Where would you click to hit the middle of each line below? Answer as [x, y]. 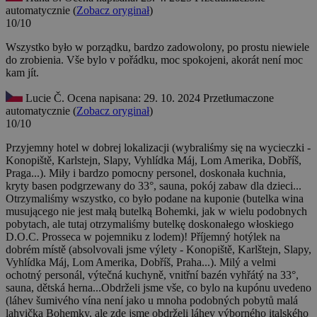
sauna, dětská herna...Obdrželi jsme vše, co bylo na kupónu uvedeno [158, 288]
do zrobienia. [36, 60]
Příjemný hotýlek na [235, 237]
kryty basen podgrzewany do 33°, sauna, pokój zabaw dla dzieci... [154, 186]
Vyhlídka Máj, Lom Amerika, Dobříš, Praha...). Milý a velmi [141, 263]
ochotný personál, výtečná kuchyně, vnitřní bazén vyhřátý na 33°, [152, 275]
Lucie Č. [45, 98]
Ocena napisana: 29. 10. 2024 [135, 98]
